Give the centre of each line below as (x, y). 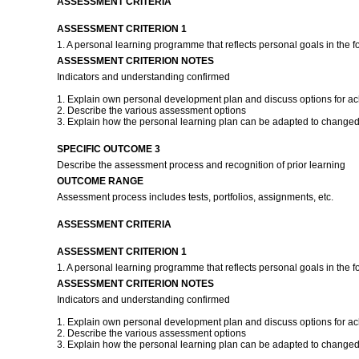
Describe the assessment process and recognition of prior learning (202, 165)
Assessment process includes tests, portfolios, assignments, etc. (196, 197)
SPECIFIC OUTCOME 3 (108, 149)
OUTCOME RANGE (100, 181)
